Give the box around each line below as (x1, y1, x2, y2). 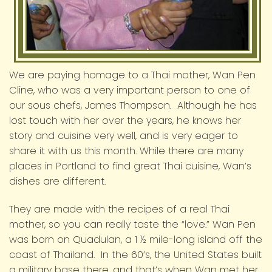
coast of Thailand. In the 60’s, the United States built (9, 247, 262, 262)
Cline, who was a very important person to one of (9, 83, 250, 97)
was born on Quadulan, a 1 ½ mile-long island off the (9, 232, 262, 246)
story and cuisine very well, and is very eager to (9, 128, 238, 143)
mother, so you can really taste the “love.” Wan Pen (9, 217, 256, 231)
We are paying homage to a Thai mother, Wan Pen (9, 67, 256, 82)
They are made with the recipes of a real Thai (9, 202, 229, 216)
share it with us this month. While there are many (9, 143, 243, 158)
